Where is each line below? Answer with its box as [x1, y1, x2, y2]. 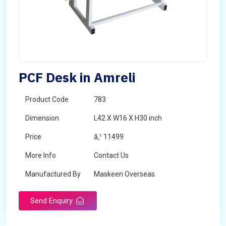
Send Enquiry [30, 196, 75, 205]
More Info [25, 151, 56, 159]
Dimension [25, 114, 59, 122]
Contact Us [94, 151, 129, 159]
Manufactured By [25, 170, 81, 178]
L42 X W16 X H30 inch [94, 114, 162, 122]
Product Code [25, 95, 69, 103]
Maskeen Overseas [94, 170, 155, 178]
